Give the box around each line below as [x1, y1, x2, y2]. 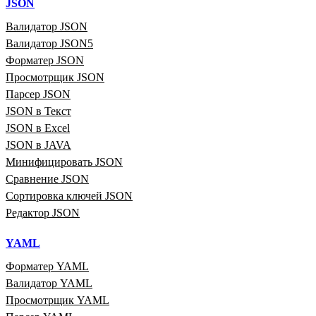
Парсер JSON [6, 87, 71, 100]
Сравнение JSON [6, 172, 89, 185]
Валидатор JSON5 [6, 37, 93, 49]
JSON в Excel [6, 121, 70, 134]
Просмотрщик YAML [6, 293, 109, 306]
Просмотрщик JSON [6, 71, 104, 83]
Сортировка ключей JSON [6, 189, 133, 202]
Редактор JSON [6, 206, 80, 219]
